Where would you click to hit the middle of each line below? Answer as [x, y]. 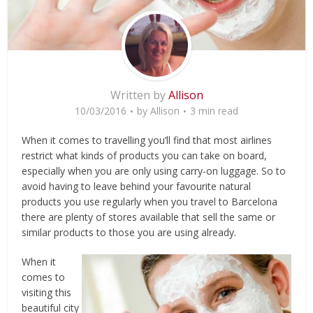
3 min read [214, 110]
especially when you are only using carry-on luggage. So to [154, 170]
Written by [139, 95]
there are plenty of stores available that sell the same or [149, 217]
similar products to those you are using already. [129, 232]
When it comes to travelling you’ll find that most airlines [147, 140]
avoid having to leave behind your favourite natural [137, 186]
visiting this [47, 292]
